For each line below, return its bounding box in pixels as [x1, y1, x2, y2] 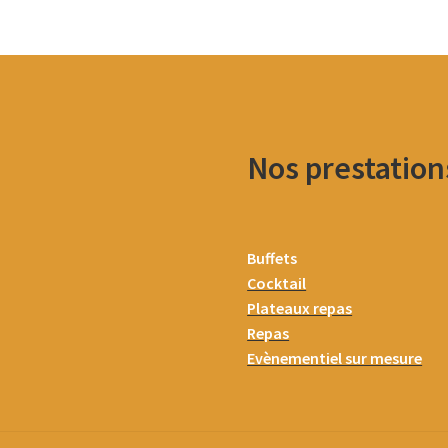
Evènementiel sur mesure [247, 348, 423, 369]
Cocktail [247, 273, 307, 294]
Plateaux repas [247, 298, 353, 319]
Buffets [247, 248, 298, 269]
